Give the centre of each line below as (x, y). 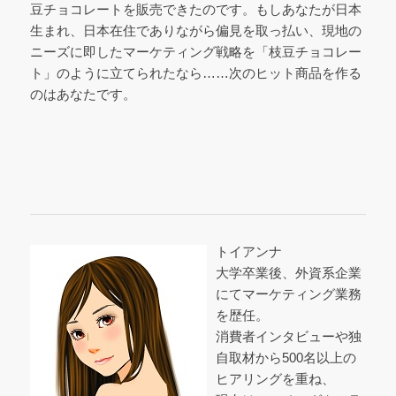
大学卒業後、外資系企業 (288, 272)
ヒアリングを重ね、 (275, 378)
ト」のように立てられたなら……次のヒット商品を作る (195, 72)
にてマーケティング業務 (288, 293)
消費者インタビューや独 (288, 336)
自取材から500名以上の (286, 357)
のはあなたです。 (83, 94)
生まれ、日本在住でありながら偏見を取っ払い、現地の (195, 30)
